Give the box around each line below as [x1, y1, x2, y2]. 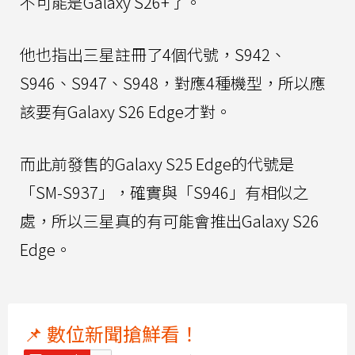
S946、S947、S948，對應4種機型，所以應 [20, 71, 326, 94]
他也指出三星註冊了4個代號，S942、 [20, 42, 286, 66]
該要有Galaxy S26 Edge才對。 [20, 99, 231, 123]
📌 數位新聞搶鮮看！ [24, 319, 199, 347]
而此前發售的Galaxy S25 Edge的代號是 [20, 151, 295, 175]
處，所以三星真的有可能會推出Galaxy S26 [20, 208, 319, 232]
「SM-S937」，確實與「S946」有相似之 [20, 180, 308, 204]
